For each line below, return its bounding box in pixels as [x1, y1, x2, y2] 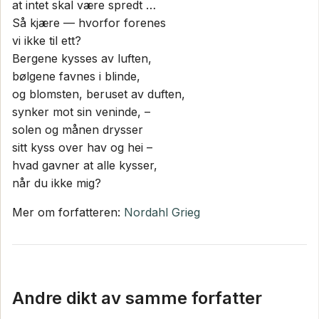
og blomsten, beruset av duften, [12, 86, 185, 101]
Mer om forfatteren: [12, 204, 124, 219]
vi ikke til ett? [12, 33, 81, 48]
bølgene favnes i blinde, [12, 68, 140, 83]
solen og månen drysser [12, 122, 143, 137]
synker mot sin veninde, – [12, 104, 150, 119]
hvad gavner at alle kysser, [12, 157, 157, 172]
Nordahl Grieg [124, 204, 200, 219]
